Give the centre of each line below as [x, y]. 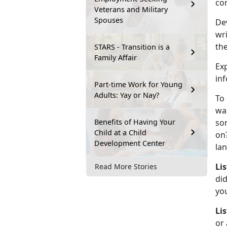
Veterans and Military [131, 9]
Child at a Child [120, 132]
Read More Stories [126, 167]
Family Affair [116, 57]
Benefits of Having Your [135, 122]
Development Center [130, 143]
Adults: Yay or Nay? [127, 95]
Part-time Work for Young [138, 84]
